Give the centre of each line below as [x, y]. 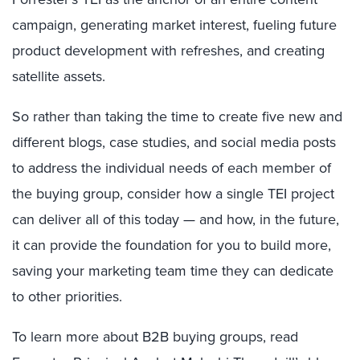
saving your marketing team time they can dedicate [173, 270]
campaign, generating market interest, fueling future [174, 25]
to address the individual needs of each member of [172, 168]
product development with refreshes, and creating [168, 50]
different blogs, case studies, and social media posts [174, 142]
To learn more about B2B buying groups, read [155, 336]
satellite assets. [59, 76]
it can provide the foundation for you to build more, [172, 245]
